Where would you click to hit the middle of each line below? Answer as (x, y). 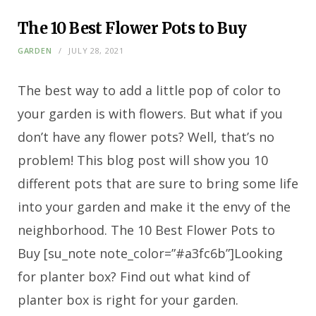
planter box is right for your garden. (128, 299)
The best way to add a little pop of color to (149, 90)
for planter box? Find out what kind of (134, 276)
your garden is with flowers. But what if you (150, 113)
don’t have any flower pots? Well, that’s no (146, 136)
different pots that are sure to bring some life (158, 183)
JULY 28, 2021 (96, 50)
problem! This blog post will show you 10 (143, 160)
